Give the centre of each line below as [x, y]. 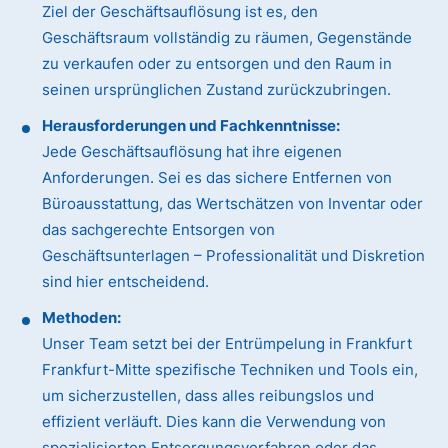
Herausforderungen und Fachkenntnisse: [191, 126]
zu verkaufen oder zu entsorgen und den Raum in [217, 64]
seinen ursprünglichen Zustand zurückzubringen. [217, 90]
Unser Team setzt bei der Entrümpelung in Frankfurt [227, 344]
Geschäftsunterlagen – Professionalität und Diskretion [234, 256]
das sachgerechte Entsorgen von [159, 230]
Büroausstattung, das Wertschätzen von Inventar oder [233, 204]
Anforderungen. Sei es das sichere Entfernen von [217, 178]
